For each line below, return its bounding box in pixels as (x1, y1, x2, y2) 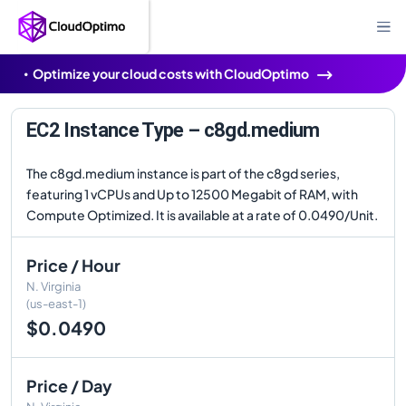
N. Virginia (26, 279, 81, 294)
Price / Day (26, 375, 112, 396)
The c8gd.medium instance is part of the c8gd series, (26, 165, 340, 181)
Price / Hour (26, 255, 121, 275)
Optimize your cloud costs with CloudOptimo (33, 65, 309, 82)
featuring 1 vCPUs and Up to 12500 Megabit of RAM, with (26, 186, 358, 202)
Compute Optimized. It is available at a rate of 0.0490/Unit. (26, 207, 378, 223)
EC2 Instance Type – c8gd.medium (26, 119, 320, 141)
